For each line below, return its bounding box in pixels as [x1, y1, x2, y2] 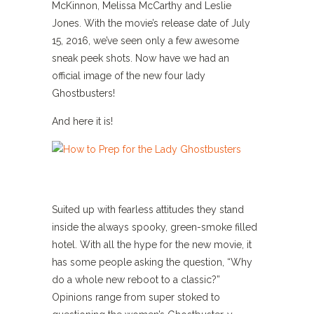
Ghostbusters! [52, 88, 115, 99]
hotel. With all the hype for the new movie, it [52, 239, 252, 250]
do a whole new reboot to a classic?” [52, 274, 220, 285]
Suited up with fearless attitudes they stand [52, 204, 244, 215]
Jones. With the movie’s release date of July [52, 18, 250, 29]
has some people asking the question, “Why [52, 257, 252, 268]
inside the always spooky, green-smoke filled [52, 221, 257, 233]
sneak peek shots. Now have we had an [52, 53, 229, 64]
